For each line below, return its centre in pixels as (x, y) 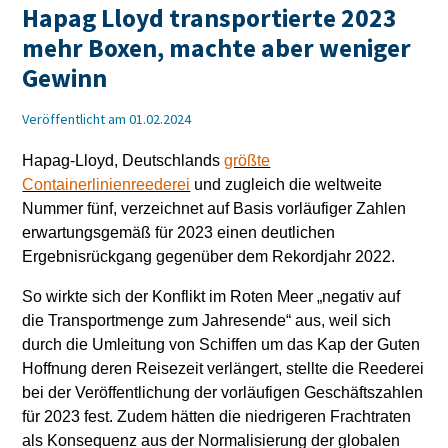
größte (247, 160)
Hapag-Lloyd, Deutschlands (123, 160)
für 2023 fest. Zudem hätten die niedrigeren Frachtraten (217, 416)
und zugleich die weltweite (286, 184)
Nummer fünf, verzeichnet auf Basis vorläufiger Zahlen (214, 208)
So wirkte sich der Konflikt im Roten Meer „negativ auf (211, 296)
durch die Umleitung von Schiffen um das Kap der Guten (221, 344)
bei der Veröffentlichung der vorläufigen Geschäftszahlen (223, 392)
